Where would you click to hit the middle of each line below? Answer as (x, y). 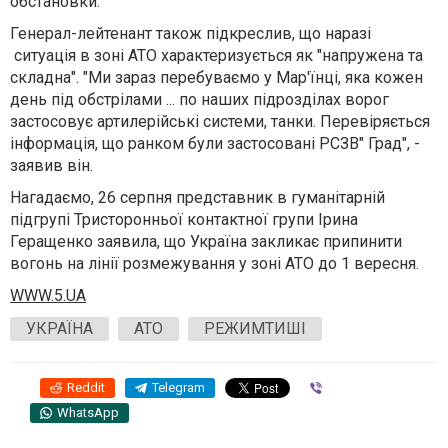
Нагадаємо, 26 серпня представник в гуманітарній (197, 197)
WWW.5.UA (48, 295)
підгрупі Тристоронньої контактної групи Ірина (184, 219)
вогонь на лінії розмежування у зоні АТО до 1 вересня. (216, 263)
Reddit (86, 387)
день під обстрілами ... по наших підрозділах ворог (199, 99)
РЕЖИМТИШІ (255, 328)
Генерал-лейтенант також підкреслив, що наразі (190, 33)
